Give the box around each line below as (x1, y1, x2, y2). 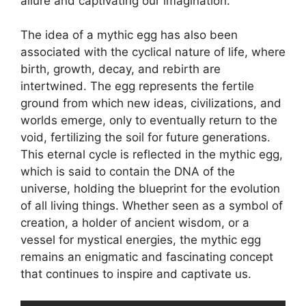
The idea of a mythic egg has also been (20, 28, 238, 42)
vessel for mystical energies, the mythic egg (20, 233, 261, 247)
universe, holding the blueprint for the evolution (20, 182, 280, 195)
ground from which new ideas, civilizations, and (20, 96, 281, 110)
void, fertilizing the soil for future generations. (20, 130, 270, 144)
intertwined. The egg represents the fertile (20, 79, 254, 93)
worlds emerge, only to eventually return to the (20, 113, 277, 127)
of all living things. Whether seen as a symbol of (20, 199, 283, 212)
